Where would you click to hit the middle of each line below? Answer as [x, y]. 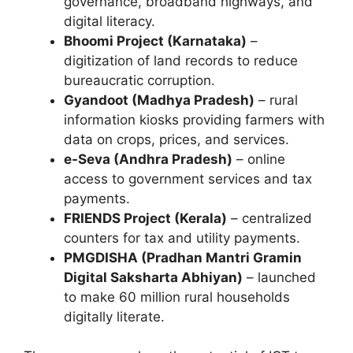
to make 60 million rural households [177, 297]
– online [259, 159]
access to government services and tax [188, 178]
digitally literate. [114, 316]
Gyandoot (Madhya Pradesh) [159, 100]
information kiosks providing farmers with [194, 119]
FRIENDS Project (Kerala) [145, 218]
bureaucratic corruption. [139, 80]
